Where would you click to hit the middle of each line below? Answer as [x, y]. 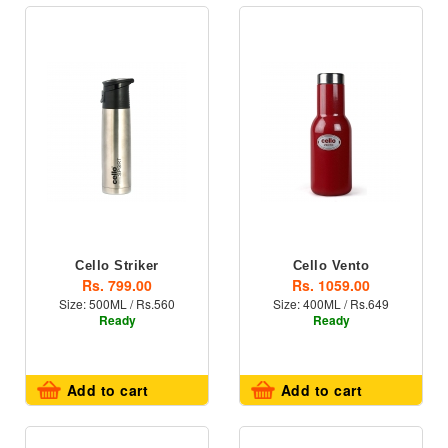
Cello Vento [331, 265]
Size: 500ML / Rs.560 [117, 303]
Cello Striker [117, 265]
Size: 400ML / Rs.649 [331, 303]
